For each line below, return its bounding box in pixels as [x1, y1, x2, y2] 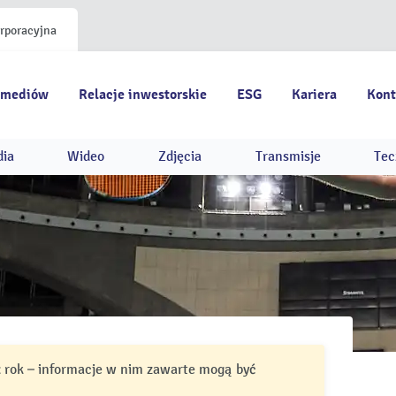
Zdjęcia [157, 148, 202, 165]
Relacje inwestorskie [79, 86, 207, 103]
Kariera [292, 86, 337, 103]
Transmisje [255, 148, 321, 165]
